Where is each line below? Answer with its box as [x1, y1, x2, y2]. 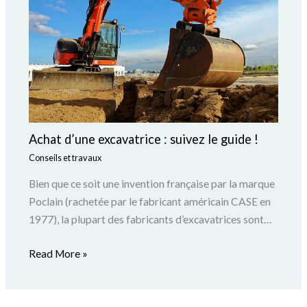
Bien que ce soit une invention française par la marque [28, 177, 275, 190]
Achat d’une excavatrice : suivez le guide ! [28, 132, 258, 147]
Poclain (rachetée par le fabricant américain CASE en [28, 195, 271, 208]
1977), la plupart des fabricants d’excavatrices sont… [28, 212, 271, 225]
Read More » [28, 247, 88, 260]
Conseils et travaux [28, 152, 101, 164]
